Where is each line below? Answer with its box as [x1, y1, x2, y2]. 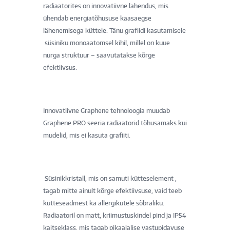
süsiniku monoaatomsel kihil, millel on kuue [43, 39, 170, 47]
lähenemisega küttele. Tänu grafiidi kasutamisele [43, 26, 186, 34]
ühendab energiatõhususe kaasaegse [43, 14, 151, 22]
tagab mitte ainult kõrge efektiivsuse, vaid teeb [43, 186, 182, 195]
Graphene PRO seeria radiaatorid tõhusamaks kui [43, 119, 187, 127]
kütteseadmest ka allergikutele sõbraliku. [43, 199, 164, 207]
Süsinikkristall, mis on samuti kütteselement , [43, 174, 177, 182]
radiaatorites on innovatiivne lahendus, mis [43, 2, 168, 10]
